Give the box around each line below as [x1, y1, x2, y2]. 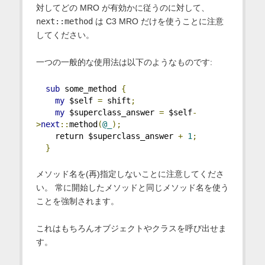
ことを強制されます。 [35, 196, 119, 206]
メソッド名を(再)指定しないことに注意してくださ [35, 169, 224, 179]
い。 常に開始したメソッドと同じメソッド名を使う [35, 183, 229, 193]
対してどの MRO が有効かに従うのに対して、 [35, 3, 209, 13]
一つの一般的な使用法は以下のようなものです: [35, 57, 212, 67]
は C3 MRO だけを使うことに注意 [92, 17, 224, 27]
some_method [59, 84, 121, 94]
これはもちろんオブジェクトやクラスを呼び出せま [35, 224, 227, 234]
